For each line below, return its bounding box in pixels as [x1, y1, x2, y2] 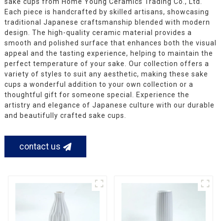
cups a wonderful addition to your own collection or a [4, 80, 193, 89]
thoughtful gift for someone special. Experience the [4, 91, 189, 99]
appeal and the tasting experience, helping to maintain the [4, 49, 213, 58]
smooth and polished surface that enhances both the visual [4, 39, 217, 47]
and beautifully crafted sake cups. [4, 111, 126, 120]
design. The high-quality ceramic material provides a [4, 29, 192, 37]
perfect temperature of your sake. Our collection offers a [4, 60, 209, 68]
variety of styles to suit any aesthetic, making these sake [4, 70, 208, 78]
